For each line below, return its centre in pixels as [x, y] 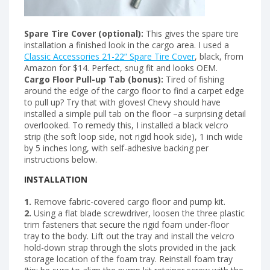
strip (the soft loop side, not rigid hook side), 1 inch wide [133, 136]
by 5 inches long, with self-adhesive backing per [116, 148]
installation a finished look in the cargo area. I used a [127, 45]
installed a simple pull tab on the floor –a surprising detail [135, 113]
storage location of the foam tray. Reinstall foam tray [128, 259]
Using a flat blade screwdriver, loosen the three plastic [138, 213]
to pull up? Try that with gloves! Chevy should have [122, 102]
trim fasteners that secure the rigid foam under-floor [127, 225]
